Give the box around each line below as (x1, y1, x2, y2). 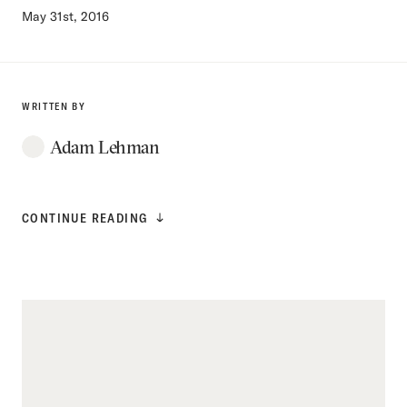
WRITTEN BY (22, 100, 86, 114)
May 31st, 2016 (22, 8, 109, 25)
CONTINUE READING (22, 210, 148, 227)
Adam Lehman (50, 134, 160, 158)
